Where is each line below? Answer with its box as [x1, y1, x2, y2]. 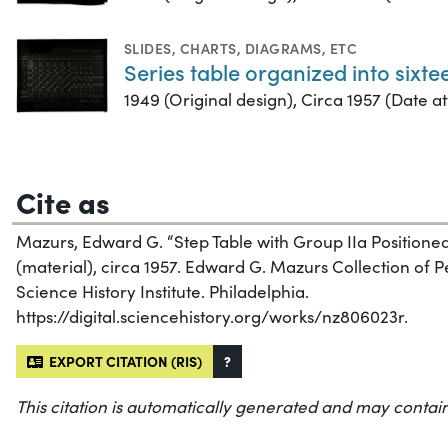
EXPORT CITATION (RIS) [43, 351, 202, 372]
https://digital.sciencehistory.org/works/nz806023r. [16, 305, 408, 329]
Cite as [16, 181, 110, 222]
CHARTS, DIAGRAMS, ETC [179, 38, 358, 59]
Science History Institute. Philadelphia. [16, 280, 309, 304]
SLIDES [124, 38, 172, 59]
